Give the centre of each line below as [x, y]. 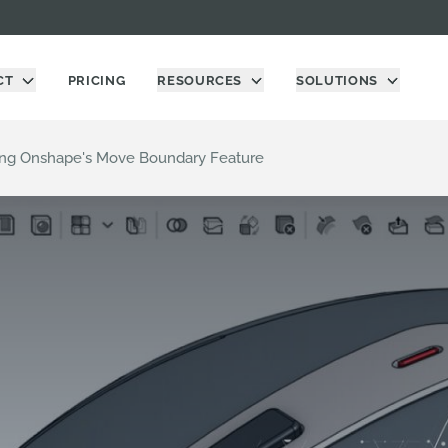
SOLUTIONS [337, 80]
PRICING [96, 80]
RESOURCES [200, 80]
